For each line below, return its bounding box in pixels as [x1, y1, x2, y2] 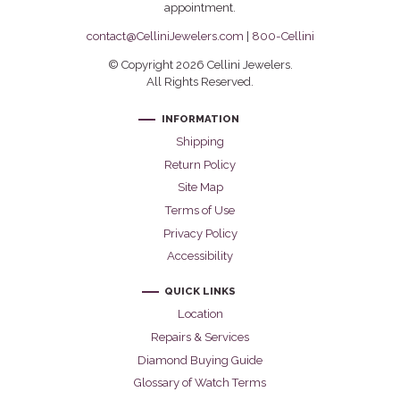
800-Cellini [251, 29, 314, 43]
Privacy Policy [162, 226, 237, 240]
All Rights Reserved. [146, 74, 254, 88]
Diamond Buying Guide [137, 353, 262, 367]
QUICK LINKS [164, 285, 236, 298]
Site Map [177, 180, 223, 195]
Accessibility [167, 249, 233, 263]
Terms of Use [165, 203, 235, 217]
